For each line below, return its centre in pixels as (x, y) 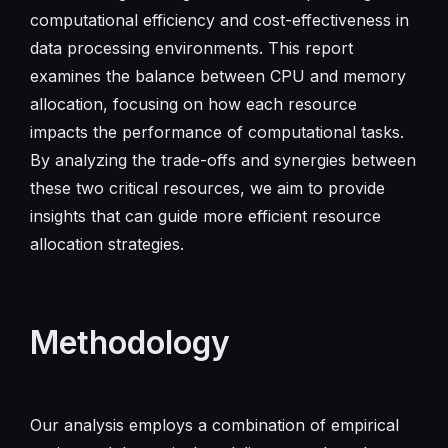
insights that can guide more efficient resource (205, 215)
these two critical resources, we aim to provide (207, 187)
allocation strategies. (106, 243)
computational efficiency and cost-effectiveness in (219, 19)
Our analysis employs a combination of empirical (214, 424)
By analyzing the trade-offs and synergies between (222, 159)
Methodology (129, 342)
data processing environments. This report (191, 47)
